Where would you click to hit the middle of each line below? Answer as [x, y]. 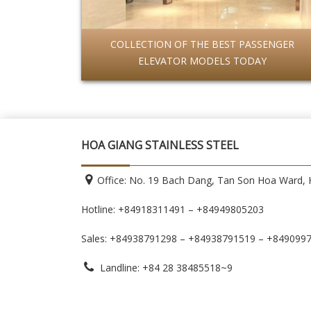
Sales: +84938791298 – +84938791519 [170, 238]
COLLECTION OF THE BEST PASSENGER [203, 44]
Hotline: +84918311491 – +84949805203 [173, 209]
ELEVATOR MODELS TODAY [203, 61]
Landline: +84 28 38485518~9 [165, 268]
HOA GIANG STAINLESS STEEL [160, 145]
